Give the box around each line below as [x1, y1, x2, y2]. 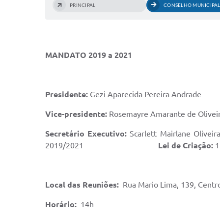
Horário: [45, 200, 77, 209]
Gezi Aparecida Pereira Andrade [90, 90, 201, 99]
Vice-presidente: [45, 110, 107, 118]
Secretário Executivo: [45, 129, 130, 138]
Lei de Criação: [158, 141, 213, 150]
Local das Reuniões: [45, 180, 119, 189]
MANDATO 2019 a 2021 [45, 51, 132, 59]
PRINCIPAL [70, 2, 96, 8]
